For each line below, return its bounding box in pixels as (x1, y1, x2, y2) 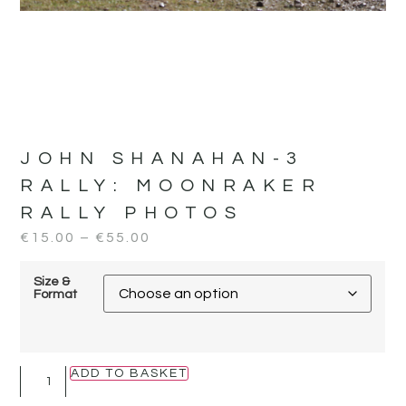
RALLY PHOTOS (20, 203, 244, 222)
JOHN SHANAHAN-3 (20, 149, 304, 168)
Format (34, 287, 78, 302)
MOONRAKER (135, 176, 323, 195)
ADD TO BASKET (71, 366, 188, 380)
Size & (34, 275, 71, 289)
